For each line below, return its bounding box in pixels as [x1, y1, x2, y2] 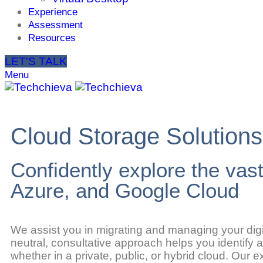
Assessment [28, 19, 83, 31]
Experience [28, 6, 77, 18]
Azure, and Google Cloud [11, 179, 239, 202]
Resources [28, 32, 76, 43]
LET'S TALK [5, 55, 67, 68]
